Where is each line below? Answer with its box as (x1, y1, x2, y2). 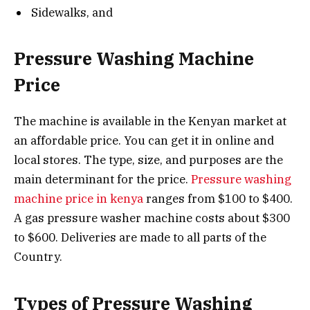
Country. (14, 249, 62, 265)
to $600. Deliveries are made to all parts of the (14, 230, 266, 246)
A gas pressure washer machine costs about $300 (14, 210, 290, 226)
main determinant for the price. (14, 172, 191, 188)
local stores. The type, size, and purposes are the (14, 152, 283, 168)
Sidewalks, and (31, 4, 113, 20)
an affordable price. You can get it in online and (14, 133, 274, 149)
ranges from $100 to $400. (143, 191, 295, 207)
